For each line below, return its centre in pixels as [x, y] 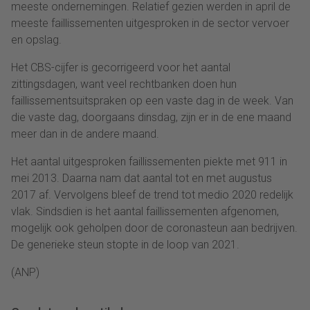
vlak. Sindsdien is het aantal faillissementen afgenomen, [145, 211]
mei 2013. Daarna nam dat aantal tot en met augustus [142, 178]
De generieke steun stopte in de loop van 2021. [125, 244]
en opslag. [36, 39]
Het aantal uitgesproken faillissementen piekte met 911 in [149, 161]
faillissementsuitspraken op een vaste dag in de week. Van [152, 100]
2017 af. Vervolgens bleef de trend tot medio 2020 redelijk [152, 194]
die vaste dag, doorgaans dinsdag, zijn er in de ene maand [151, 117]
